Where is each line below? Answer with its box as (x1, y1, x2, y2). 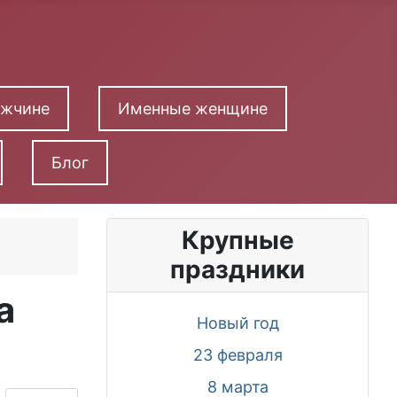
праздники (170, 254, 305, 285)
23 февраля (192, 345, 283, 364)
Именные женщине (118, 99, 269, 119)
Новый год (196, 313, 279, 332)
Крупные (181, 225, 294, 256)
